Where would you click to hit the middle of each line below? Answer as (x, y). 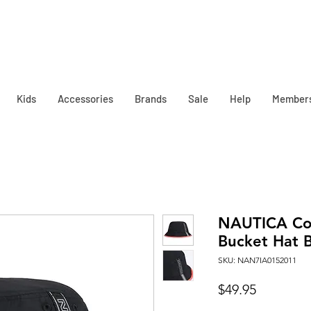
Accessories (85, 99)
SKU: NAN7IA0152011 (257, 260)
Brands (151, 99)
